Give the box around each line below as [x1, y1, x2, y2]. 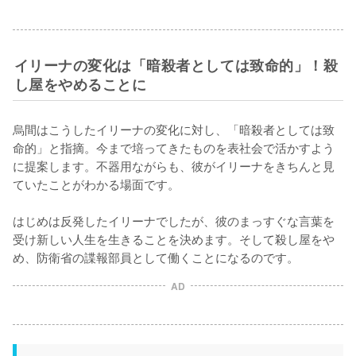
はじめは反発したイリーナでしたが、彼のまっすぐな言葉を [13, 211, 335, 229]
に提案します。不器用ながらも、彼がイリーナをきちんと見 [13, 157, 335, 174]
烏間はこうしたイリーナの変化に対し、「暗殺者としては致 [13, 120, 335, 137]
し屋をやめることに [14, 74, 147, 94]
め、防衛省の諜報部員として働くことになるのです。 [13, 248, 299, 265]
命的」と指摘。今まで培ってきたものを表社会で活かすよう [13, 138, 335, 156]
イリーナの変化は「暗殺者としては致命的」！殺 [14, 55, 339, 75]
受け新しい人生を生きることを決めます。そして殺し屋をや [13, 230, 335, 247]
